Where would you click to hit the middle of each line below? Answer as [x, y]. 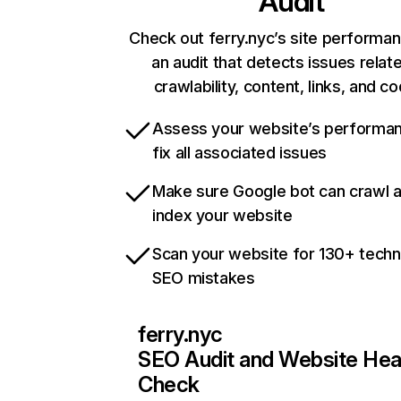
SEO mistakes [204, 278]
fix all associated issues [239, 153]
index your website [222, 216]
